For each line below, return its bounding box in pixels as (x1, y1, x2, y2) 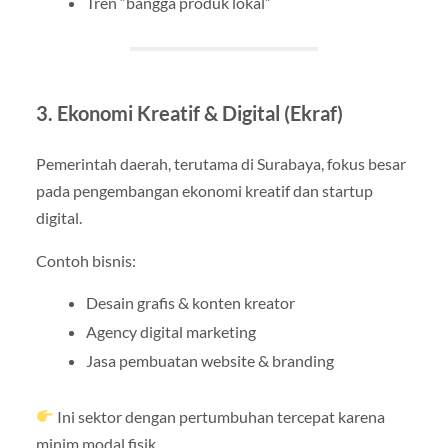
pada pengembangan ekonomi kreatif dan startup (35, 181, 373, 201)
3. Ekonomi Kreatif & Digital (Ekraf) (35, 101, 343, 126)
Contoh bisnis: (35, 251, 136, 271)
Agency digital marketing (85, 321, 256, 341)
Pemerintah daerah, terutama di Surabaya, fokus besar (35, 154, 406, 174)
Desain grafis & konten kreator (85, 292, 295, 312)
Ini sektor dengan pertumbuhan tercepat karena (54, 406, 386, 426)
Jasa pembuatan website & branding (85, 350, 334, 370)
